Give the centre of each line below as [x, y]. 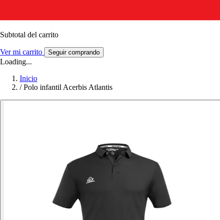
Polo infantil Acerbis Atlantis [68, 87]
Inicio [28, 78]
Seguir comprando [74, 52]
